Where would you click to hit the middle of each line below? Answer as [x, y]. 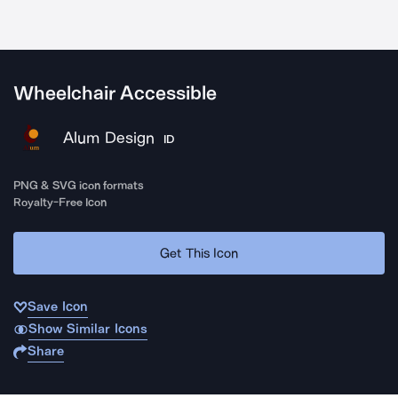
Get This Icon [199, 253]
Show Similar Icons [88, 329]
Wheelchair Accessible [115, 93]
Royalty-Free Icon [60, 202]
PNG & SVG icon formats [79, 185]
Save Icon [58, 306]
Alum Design [109, 138]
